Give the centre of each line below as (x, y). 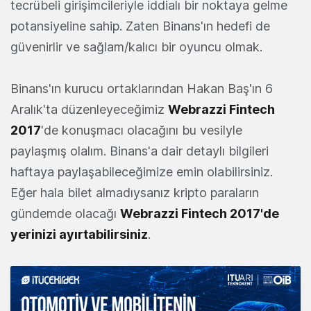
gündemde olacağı (65, 213)
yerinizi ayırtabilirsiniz (79, 234)
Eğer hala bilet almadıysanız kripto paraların (135, 192)
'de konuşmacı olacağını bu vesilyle (142, 130)
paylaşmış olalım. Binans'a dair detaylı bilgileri (140, 151)
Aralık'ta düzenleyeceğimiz (89, 109)
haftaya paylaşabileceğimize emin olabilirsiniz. (142, 171)
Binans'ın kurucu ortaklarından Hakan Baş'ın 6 (142, 88)
